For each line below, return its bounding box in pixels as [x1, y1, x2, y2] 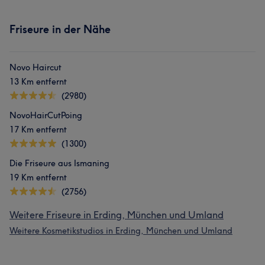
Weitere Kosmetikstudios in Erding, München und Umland [9, 225, 232, 236]
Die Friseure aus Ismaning [9, 158, 109, 169]
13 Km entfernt [9, 76, 67, 87]
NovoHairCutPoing [9, 110, 82, 121]
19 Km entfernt [9, 172, 67, 183]
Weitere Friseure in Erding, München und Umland [9, 209, 224, 221]
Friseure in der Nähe [9, 22, 111, 36]
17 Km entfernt [9, 124, 67, 135]
